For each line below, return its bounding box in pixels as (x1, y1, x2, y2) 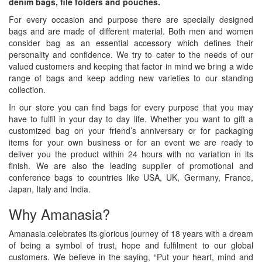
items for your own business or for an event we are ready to (9, 136, 253, 148)
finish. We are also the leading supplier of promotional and (9, 160, 253, 171)
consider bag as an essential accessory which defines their (9, 37, 253, 49)
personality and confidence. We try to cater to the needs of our (9, 49, 253, 60)
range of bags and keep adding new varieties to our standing (9, 72, 253, 84)
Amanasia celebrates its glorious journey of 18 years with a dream (9, 227, 253, 239)
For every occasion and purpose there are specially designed (9, 13, 253, 25)
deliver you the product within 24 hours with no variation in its (9, 148, 253, 160)
